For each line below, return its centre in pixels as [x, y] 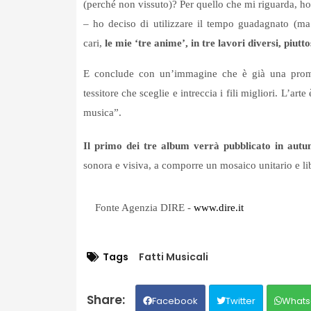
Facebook [175, 301]
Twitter [240, 301]
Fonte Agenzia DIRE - [144, 208]
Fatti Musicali [173, 257]
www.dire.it [218, 208]
